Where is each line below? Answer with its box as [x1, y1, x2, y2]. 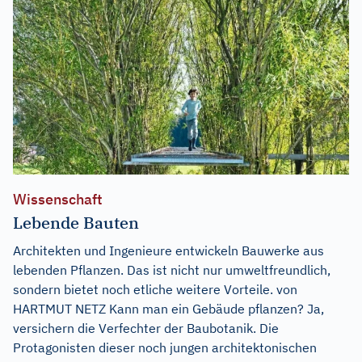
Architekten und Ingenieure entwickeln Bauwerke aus [13, 242, 324, 259]
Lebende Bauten [13, 211, 139, 234]
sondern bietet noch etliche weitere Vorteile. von [13, 280, 297, 297]
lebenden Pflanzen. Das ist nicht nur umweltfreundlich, [13, 261, 330, 278]
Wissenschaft [13, 189, 103, 208]
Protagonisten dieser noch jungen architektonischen [13, 339, 317, 356]
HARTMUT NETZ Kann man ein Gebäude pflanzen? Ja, [13, 300, 324, 317]
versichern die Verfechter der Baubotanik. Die [13, 319, 279, 336]
